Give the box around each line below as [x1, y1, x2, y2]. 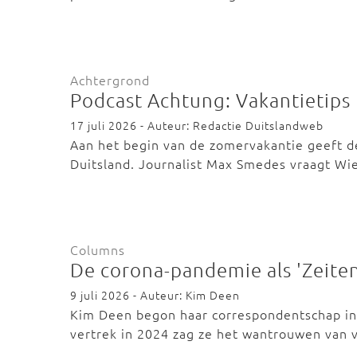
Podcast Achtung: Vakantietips [70, 88, 351, 112]
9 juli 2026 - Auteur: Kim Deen [70, 287, 240, 303]
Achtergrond [70, 71, 150, 88]
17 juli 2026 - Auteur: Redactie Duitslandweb [70, 117, 324, 133]
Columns [70, 241, 125, 258]
